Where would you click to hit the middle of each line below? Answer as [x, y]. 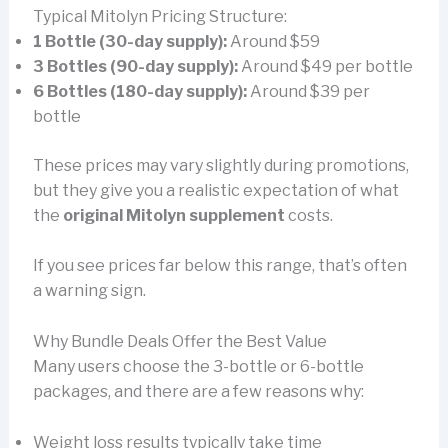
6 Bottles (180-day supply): [139, 91]
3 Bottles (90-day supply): [135, 66]
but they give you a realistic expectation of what [215, 190]
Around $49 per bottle [325, 66]
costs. [308, 215]
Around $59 [273, 41]
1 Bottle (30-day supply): [129, 41]
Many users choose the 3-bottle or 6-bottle [198, 366]
